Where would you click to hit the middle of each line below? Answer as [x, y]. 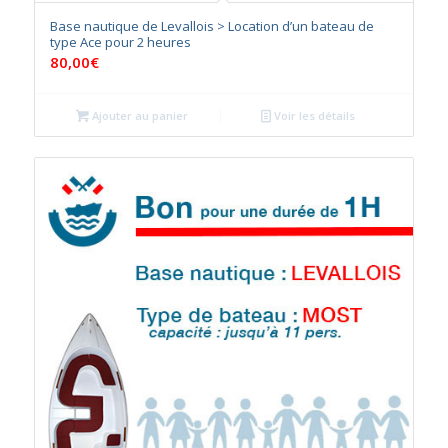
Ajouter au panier [139, 115]
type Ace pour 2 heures [120, 41]
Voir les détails [313, 115]
